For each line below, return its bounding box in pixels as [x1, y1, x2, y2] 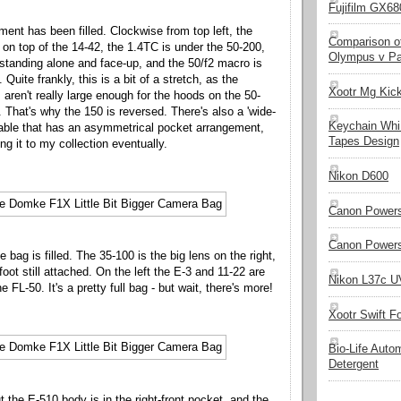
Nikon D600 [328, 170, 388, 183]
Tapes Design [328, 135, 399, 149]
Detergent [328, 358, 379, 371]
